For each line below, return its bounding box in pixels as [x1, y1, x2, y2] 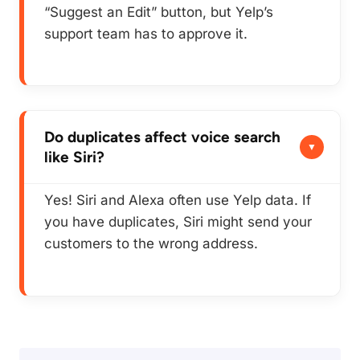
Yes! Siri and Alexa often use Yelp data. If [44, 192, 311, 209]
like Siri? [44, 148, 104, 167]
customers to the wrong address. [44, 235, 258, 252]
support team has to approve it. [44, 25, 247, 42]
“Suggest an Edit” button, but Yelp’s [44, 3, 273, 20]
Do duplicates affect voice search [44, 128, 280, 147]
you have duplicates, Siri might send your [44, 214, 312, 231]
